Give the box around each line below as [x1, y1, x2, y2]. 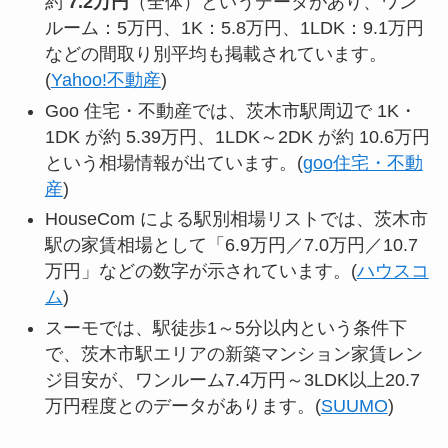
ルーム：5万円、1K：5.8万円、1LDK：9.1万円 [44, 18, 424, 39]
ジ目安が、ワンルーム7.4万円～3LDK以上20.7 [44, 369, 420, 390]
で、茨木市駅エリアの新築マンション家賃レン [44, 343, 423, 364]
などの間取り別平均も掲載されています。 [44, 44, 387, 65]
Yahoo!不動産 [50, 70, 161, 91]
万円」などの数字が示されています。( [44, 261, 357, 282]
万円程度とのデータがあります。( [44, 395, 321, 416]
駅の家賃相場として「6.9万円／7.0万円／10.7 [44, 235, 418, 256]
